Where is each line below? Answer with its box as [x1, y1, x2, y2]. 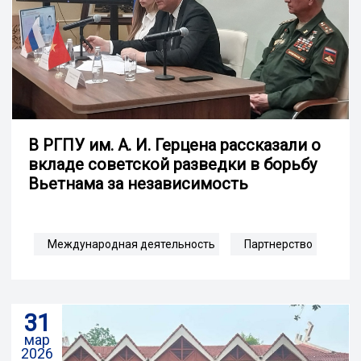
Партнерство [244, 237, 313, 251]
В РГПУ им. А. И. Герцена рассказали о [28, 135, 321, 155]
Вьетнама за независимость [28, 173, 248, 193]
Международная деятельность [48, 237, 215, 251]
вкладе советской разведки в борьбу [28, 154, 317, 174]
